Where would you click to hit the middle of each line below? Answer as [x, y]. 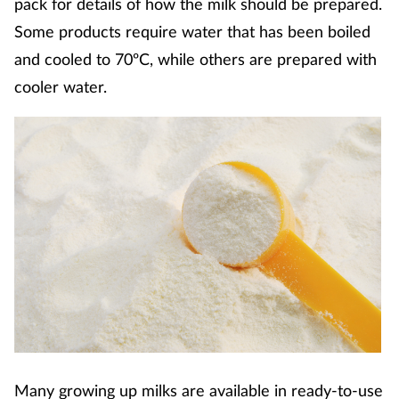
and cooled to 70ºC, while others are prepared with [195, 59]
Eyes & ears [40, 303]
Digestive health [54, 256]
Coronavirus [42, 20]
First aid [30, 350]
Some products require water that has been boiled [192, 32]
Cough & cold [45, 67]
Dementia [35, 162]
